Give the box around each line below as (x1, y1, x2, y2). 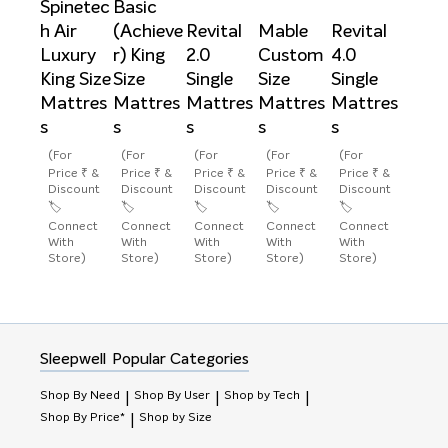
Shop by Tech (224, 390, 300, 403)
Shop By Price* (40, 412, 125, 425)
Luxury (40, 47, 96, 66)
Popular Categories (112, 351, 250, 368)
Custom (258, 47, 325, 66)
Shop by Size (139, 412, 212, 425)
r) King (112, 47, 165, 66)
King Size (40, 71, 111, 90)
